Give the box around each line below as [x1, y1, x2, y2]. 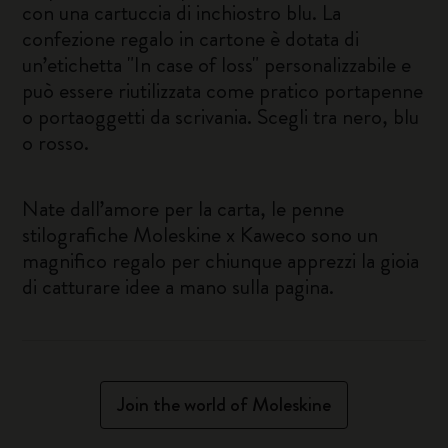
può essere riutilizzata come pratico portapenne [22, 75, 424, 106]
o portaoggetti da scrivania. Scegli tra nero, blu [22, 101, 420, 132]
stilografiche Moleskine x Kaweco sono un [22, 219, 379, 250]
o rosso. [22, 127, 90, 158]
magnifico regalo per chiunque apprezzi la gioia [22, 245, 420, 276]
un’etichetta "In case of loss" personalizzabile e [22, 49, 412, 80]
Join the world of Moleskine [117, 390, 331, 419]
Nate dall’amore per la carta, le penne [22, 193, 345, 224]
